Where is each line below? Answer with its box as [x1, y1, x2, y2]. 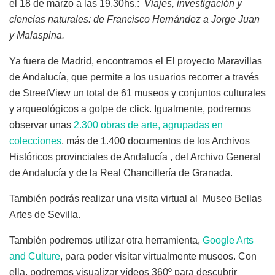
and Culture [9, 251, 60, 262]
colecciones [9, 136, 61, 147]
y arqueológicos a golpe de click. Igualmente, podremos [9, 104, 251, 115]
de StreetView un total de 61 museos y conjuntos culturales [9, 88, 266, 99]
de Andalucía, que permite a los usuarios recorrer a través [9, 72, 259, 83]
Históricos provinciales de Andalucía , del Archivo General [9, 152, 261, 163]
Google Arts [203, 235, 254, 246]
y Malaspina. [9, 30, 64, 41]
